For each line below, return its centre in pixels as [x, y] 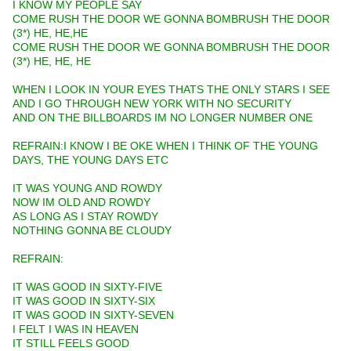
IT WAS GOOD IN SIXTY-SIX [84, 301]
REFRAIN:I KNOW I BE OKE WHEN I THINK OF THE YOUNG [165, 146]
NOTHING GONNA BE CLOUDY [92, 231]
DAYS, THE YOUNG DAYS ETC [90, 160]
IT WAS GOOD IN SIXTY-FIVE [87, 287]
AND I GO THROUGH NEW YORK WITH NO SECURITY [152, 104]
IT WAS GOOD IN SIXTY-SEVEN [93, 315]
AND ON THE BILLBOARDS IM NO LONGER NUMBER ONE [163, 118]
